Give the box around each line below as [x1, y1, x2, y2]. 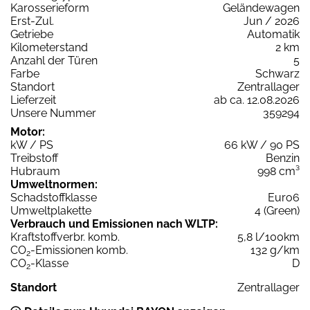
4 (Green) [255, 203, 300, 217]
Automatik [247, 27, 300, 41]
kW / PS [10, 138, 53, 152]
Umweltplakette [10, 203, 91, 217]
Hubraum [10, 164, 60, 178]
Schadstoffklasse [10, 190, 97, 204]
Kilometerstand [10, 40, 88, 54]
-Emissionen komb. [30, 243, 128, 257]
